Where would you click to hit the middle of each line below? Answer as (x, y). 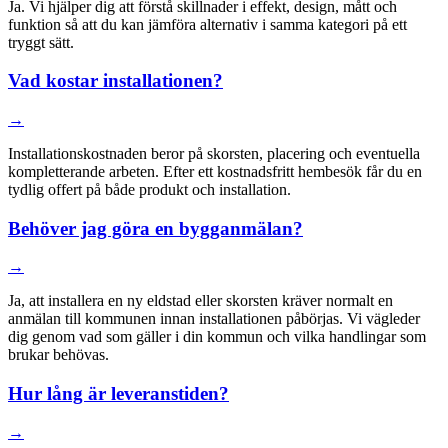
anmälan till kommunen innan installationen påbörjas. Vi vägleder (214, 319)
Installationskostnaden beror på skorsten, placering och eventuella (214, 153)
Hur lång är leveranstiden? (118, 394)
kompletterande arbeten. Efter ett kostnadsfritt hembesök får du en (215, 171)
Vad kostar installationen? (115, 81)
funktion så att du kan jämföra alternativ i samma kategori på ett (207, 24)
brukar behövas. (58, 355)
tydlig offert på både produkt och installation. (149, 189)
